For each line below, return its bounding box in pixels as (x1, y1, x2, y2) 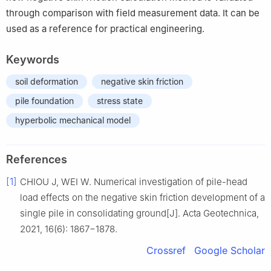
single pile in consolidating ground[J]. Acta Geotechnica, (20, 207, 259, 220)
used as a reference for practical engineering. (6, 23, 204, 35)
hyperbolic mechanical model (15, 115, 131, 126)
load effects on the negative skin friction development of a (20, 192, 265, 204)
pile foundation (15, 96, 74, 106)
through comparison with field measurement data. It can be (6, 7, 260, 19)
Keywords (6, 53, 59, 67)
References (6, 153, 67, 166)
